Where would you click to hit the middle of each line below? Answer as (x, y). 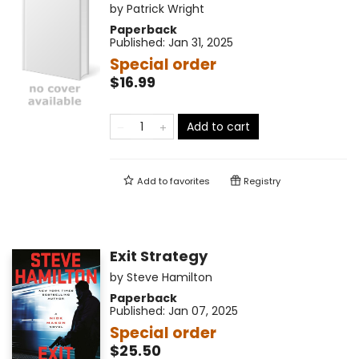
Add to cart (218, 127)
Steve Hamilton (169, 278)
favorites (190, 182)
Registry (260, 182)
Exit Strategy (158, 256)
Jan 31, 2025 (200, 43)
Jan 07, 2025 (203, 311)
